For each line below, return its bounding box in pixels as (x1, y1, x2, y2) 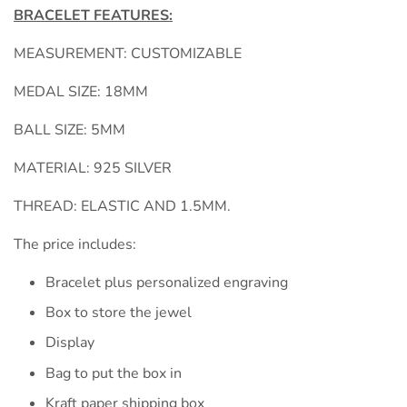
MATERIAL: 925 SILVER (14, 157, 172, 178)
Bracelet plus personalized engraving (45, 272, 288, 293)
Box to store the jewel (45, 303, 192, 323)
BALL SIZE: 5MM (14, 119, 125, 140)
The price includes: (14, 233, 136, 254)
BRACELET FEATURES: (14, 5, 173, 25)
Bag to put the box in (45, 362, 182, 383)
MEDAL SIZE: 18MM (14, 81, 148, 102)
